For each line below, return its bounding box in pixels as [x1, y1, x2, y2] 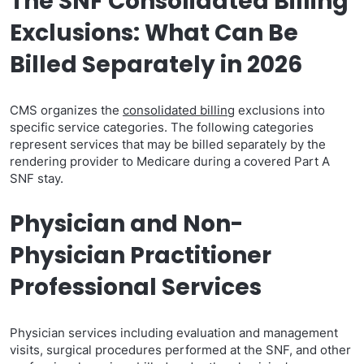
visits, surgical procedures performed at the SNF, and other [10, 342, 351, 357]
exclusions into [235, 102, 325, 118]
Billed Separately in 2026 [10, 49, 302, 80]
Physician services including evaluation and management [10, 325, 338, 340]
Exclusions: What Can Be [10, 17, 298, 49]
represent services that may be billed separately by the [10, 136, 326, 152]
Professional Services [10, 271, 262, 303]
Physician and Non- [10, 208, 243, 240]
